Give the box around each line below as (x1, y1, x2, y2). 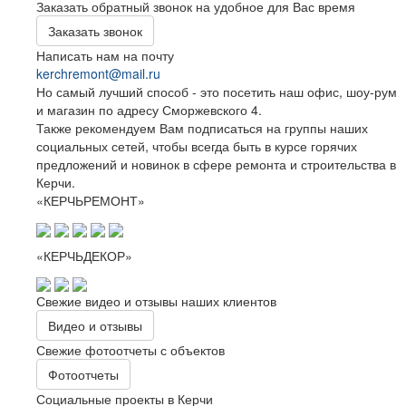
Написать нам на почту (36, 46, 174, 65)
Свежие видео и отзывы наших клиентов (36, 291, 276, 310)
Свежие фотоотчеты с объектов (36, 340, 225, 359)
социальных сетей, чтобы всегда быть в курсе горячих (36, 137, 357, 156)
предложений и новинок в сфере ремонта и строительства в (36, 155, 396, 174)
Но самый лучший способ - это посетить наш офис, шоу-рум (36, 82, 397, 101)
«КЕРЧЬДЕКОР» (36, 246, 132, 265)
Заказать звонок (48, 22, 142, 41)
